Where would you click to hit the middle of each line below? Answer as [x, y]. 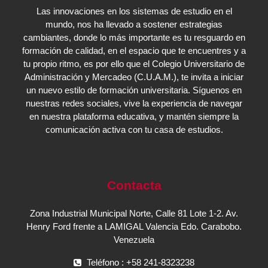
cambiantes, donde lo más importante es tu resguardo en [134, 38]
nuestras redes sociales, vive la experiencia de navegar [134, 104]
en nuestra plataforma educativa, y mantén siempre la [134, 117]
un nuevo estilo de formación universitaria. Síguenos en [134, 91]
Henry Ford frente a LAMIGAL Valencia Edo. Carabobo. [134, 227]
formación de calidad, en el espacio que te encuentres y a [134, 51]
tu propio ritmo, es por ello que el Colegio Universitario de [134, 64]
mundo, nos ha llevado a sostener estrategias [134, 25]
